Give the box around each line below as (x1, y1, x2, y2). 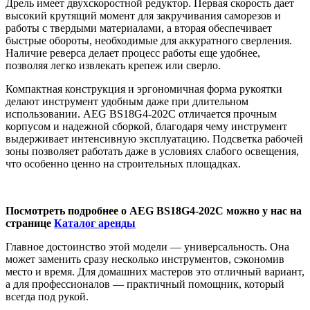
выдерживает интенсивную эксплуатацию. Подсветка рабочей (6, 133, 303, 145)
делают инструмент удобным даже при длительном (6, 95, 248, 108)
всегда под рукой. (6, 291, 89, 303)
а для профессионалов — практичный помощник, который (6, 278, 284, 291)
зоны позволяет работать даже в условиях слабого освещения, (6, 145, 299, 158)
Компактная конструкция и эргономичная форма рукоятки (6, 83, 282, 95)
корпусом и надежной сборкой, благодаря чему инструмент (6, 120, 287, 133)
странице (6, 217, 54, 230)
